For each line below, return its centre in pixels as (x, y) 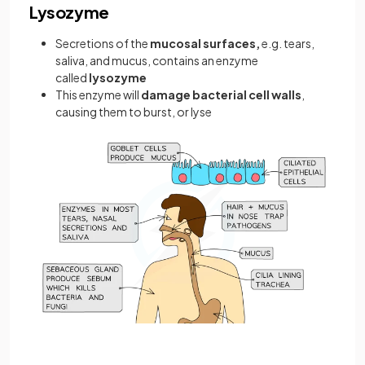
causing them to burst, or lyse (134, 112)
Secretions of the (103, 43)
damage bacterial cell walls (221, 95)
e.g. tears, (288, 43)
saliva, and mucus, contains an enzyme (157, 60)
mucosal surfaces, (206, 43)
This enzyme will (98, 95)
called (72, 77)
